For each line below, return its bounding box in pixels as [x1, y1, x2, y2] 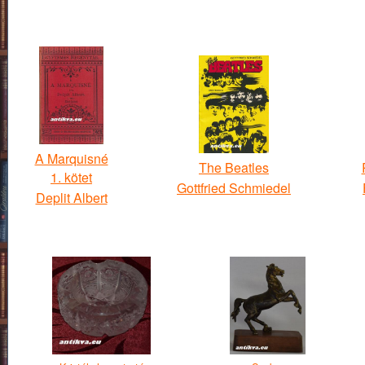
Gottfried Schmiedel [177, 178, 291, 197]
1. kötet [51, 168, 92, 187]
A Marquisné [34, 149, 108, 168]
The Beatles [199, 158, 269, 177]
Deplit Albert [35, 188, 108, 207]
